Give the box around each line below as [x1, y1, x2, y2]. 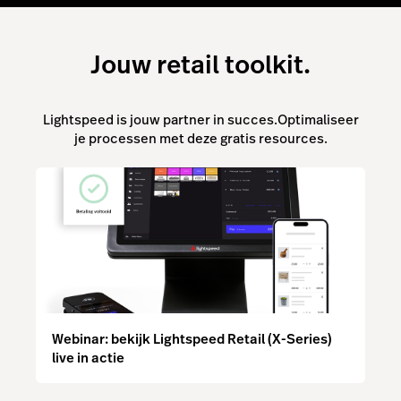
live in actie [52, 348, 124, 368]
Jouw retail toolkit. [90, 47, 311, 82]
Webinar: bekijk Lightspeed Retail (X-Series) [52, 329, 332, 349]
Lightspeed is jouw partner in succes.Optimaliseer [42, 109, 359, 129]
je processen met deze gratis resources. [73, 128, 328, 148]
